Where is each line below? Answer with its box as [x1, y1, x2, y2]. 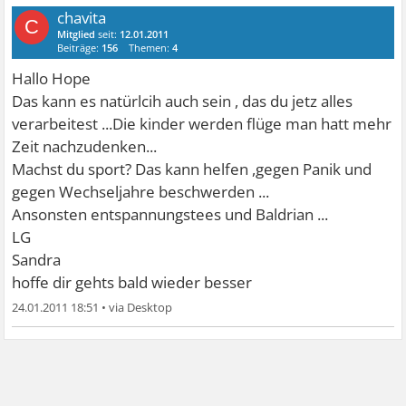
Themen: [129, 40, 173, 54]
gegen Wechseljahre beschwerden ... [12, 180, 270, 202]
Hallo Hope [12, 67, 92, 89]
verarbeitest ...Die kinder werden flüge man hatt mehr [12, 112, 392, 134]
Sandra [12, 248, 62, 270]
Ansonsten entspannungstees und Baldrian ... [12, 203, 329, 225]
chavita [57, 6, 107, 28]
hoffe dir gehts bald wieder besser [12, 271, 253, 293]
